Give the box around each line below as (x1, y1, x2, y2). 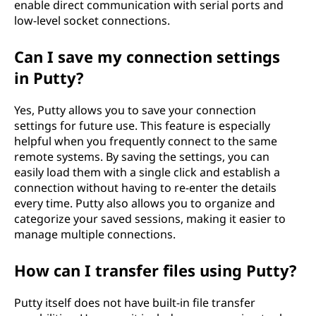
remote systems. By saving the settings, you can (14, 149, 269, 164)
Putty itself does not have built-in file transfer (14, 295, 255, 310)
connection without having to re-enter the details (14, 180, 276, 195)
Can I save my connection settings (14, 46, 280, 67)
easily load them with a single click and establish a (14, 164, 280, 180)
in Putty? (14, 67, 84, 88)
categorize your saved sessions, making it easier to (14, 211, 286, 226)
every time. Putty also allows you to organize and (14, 195, 275, 211)
